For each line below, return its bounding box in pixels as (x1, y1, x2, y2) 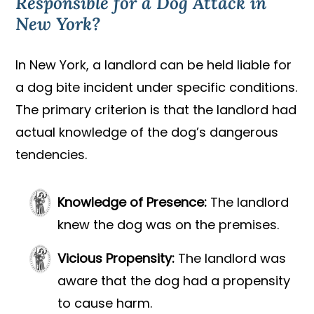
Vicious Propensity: (57, 250, 175, 268)
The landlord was (175, 250, 287, 268)
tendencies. (15, 146, 88, 164)
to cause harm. (57, 294, 153, 313)
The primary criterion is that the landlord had (15, 101, 297, 119)
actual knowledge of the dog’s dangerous (15, 123, 279, 142)
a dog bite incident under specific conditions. (15, 78, 298, 97)
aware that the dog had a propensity (57, 272, 291, 290)
